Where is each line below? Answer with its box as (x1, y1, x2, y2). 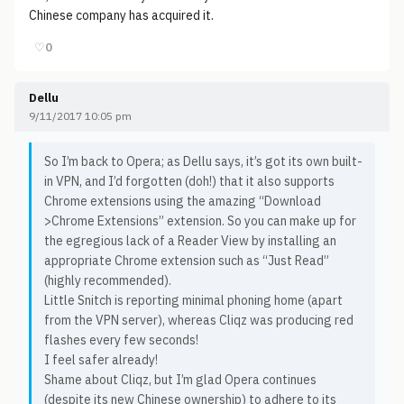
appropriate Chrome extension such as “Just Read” (44, 252, 329, 269)
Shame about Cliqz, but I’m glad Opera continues (44, 372, 317, 388)
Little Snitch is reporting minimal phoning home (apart (44, 292, 343, 308)
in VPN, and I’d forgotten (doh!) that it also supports (44, 173, 335, 189)
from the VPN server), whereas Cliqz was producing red (44, 312, 353, 328)
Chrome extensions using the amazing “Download (44, 193, 321, 209)
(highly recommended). (44, 272, 171, 289)
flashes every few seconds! (44, 332, 198, 348)
